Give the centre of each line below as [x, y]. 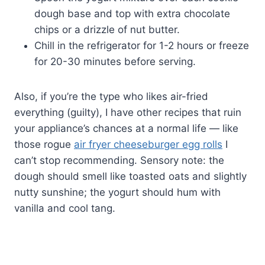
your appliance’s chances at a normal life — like [126, 128]
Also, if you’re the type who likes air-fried [111, 96]
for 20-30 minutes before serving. [115, 61]
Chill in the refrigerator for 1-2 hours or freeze [142, 45]
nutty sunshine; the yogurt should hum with [117, 192]
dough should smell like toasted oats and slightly [130, 176]
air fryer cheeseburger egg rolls [148, 144]
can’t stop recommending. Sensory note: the [119, 160]
